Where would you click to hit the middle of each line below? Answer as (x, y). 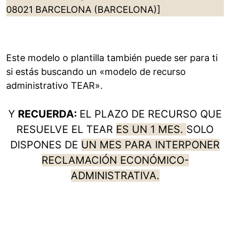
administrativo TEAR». (54, 86)
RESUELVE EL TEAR (66, 130)
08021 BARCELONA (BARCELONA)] (83, 10)
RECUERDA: (49, 114)
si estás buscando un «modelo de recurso (96, 72)
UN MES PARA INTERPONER (150, 145)
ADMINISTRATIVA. (115, 176)
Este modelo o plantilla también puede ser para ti (112, 58)
